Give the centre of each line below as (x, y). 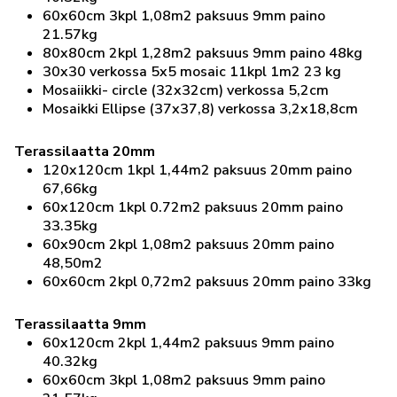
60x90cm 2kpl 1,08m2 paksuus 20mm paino (188, 245)
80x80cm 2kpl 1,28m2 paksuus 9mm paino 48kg (202, 53)
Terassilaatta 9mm (80, 324)
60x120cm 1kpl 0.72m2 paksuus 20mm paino (193, 207)
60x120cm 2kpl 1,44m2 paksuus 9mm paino (188, 343)
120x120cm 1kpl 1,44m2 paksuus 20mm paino (197, 170)
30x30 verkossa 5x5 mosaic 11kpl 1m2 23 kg (192, 72)
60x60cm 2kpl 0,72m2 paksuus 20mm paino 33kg (207, 282)
